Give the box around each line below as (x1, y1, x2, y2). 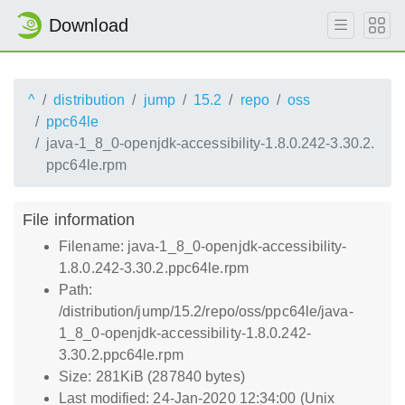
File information (23, 210, 136, 229)
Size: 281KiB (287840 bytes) (59, 369, 245, 384)
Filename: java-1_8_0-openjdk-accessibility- (59, 239, 347, 254)
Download (49, 15, 128, 35)
